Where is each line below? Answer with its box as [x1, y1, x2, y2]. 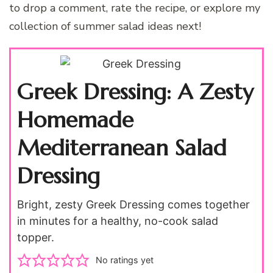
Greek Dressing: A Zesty [17, 78, 253, 106]
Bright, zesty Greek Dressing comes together [17, 198, 250, 211]
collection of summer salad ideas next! [9, 19, 201, 34]
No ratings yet [95, 255, 154, 266]
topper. [17, 231, 54, 244]
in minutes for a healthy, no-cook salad [17, 214, 218, 228]
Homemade [17, 106, 133, 134]
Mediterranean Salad [17, 134, 227, 162]
